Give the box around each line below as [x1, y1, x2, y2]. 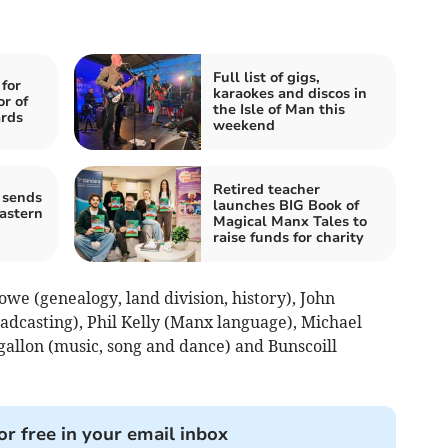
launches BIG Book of [213, 195, 359, 215]
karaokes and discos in [213, 83, 367, 103]
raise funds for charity [213, 227, 364, 247]
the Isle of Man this [213, 99, 345, 119]
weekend [213, 115, 275, 135]
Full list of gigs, [213, 67, 320, 87]
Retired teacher [213, 179, 320, 199]
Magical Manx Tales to [213, 211, 367, 231]
